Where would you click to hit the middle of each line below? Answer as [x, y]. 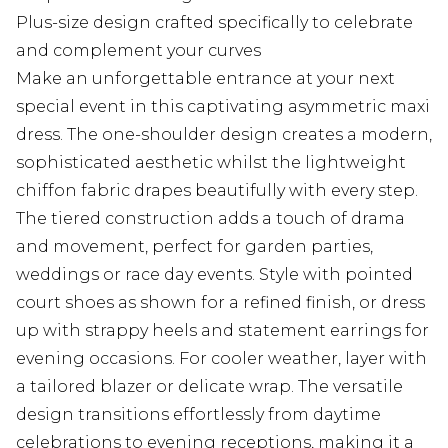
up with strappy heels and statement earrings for [222, 331]
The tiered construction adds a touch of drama [210, 219]
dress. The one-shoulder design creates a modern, [224, 135]
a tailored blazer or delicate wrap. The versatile [209, 387]
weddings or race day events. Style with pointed [214, 275]
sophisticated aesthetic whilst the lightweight [211, 163]
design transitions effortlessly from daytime [198, 415]
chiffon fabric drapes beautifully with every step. [217, 191]
